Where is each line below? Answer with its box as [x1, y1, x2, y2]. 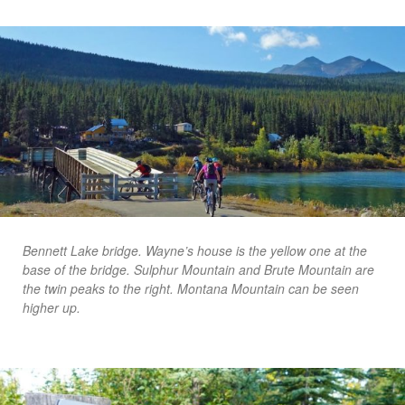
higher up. [23, 298, 80, 317]
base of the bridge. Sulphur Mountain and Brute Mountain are [23, 260, 374, 279]
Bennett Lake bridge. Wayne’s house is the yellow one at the [23, 241, 367, 260]
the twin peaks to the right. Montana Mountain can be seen [23, 279, 359, 298]
